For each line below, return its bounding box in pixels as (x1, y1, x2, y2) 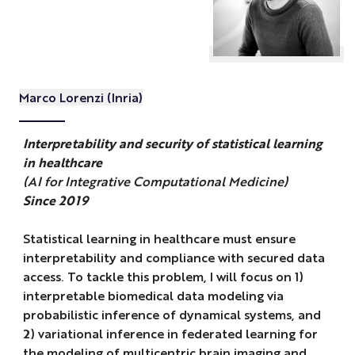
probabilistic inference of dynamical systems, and (22, 306, 321, 323)
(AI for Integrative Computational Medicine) (22, 173, 288, 190)
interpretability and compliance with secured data (22, 249, 325, 266)
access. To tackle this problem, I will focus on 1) (22, 268, 303, 285)
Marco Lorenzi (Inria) (18, 88, 143, 105)
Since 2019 (22, 192, 88, 209)
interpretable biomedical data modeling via (22, 287, 284, 304)
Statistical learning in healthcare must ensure (22, 230, 296, 247)
